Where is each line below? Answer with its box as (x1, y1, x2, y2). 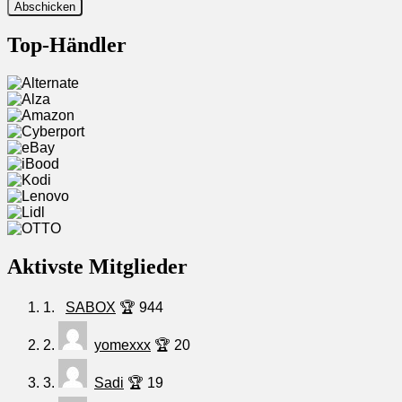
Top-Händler (7, 33, 127, 57)
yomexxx (94, 337, 151, 354)
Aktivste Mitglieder (7, 255, 188, 279)
